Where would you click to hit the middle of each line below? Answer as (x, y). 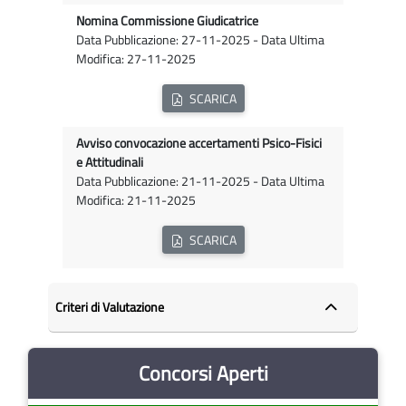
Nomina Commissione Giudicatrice (167, 21)
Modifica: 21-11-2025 (136, 201)
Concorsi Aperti (203, 373)
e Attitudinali (110, 163)
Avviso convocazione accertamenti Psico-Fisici (199, 144)
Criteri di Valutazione (110, 307)
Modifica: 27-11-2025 (136, 59)
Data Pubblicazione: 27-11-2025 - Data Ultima (200, 40)
